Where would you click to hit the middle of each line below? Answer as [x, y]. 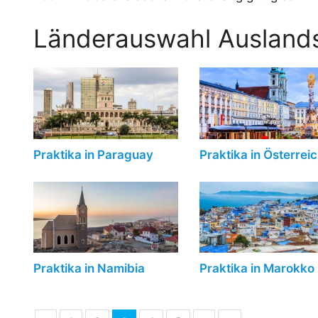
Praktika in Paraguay [93, 154]
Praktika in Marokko [257, 269]
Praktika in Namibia [89, 269]
